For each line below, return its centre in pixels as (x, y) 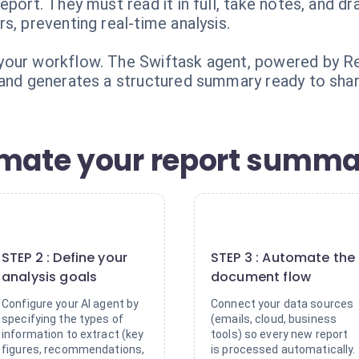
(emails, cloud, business (274, 319)
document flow (261, 277)
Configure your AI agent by (71, 304)
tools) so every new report (280, 334)
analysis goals (50, 277)
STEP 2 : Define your (65, 258)
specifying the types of (63, 319)
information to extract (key (73, 334)
